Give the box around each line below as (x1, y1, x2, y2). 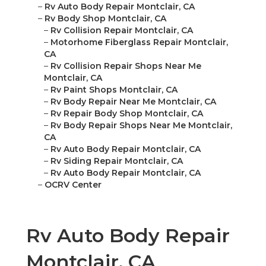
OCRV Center (45, 179, 102, 191)
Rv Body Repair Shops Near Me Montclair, (50, 120, 232, 131)
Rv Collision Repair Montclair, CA (50, 25, 193, 36)
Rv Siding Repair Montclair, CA (50, 156, 183, 167)
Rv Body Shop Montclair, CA (45, 13, 166, 24)
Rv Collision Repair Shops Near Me (50, 61, 201, 72)
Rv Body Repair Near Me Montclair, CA (50, 96, 216, 107)
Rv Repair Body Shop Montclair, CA (50, 108, 203, 119)
